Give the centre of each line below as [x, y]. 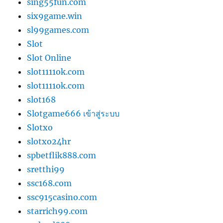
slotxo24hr [49, 142]
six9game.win [55, 16]
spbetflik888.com [62, 156]
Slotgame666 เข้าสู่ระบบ [73, 114]
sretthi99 [46, 169]
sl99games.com [58, 30]
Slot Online [49, 58]
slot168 [42, 100]
